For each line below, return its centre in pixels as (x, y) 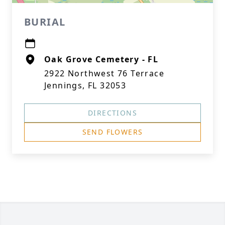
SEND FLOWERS (113, 132)
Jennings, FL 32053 (85, 85)
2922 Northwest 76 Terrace (104, 73)
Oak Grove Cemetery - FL (101, 59)
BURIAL (45, 22)
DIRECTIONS (113, 113)
